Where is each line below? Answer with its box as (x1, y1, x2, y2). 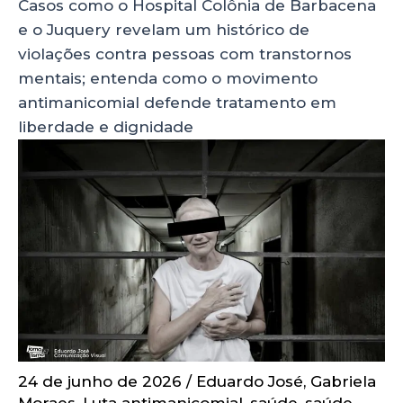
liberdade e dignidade (18, 117, 193, 136)
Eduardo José (196, 372, 303, 391)
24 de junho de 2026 (18, 372, 186, 391)
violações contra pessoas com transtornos (18, 44, 352, 63)
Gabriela (310, 372, 376, 391)
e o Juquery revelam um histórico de (18, 20, 309, 39)
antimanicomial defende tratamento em (18, 93, 336, 112)
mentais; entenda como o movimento (18, 68, 318, 87)
